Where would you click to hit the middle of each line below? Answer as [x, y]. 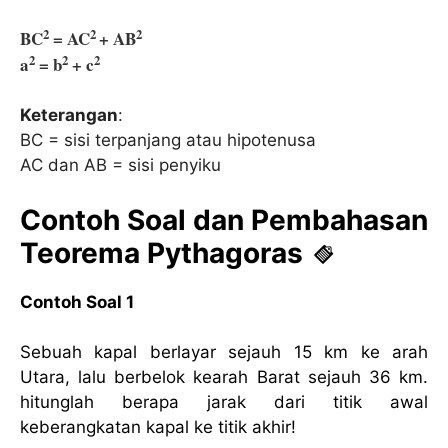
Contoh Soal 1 [77, 301]
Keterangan [69, 115]
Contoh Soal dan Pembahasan [224, 219]
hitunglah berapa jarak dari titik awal [224, 402]
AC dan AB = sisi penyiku [120, 165]
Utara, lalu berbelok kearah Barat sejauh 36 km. [224, 377]
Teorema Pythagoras [161, 252]
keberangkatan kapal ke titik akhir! [158, 427]
